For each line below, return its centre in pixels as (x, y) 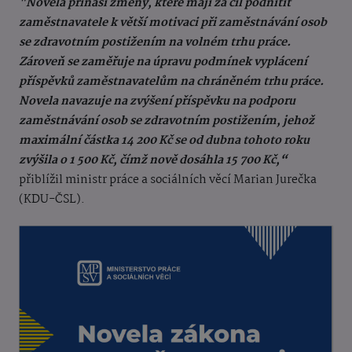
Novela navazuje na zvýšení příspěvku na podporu (157, 102)
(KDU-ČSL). (52, 200)
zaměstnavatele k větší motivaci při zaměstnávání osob (173, 23)
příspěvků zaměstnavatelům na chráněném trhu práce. (171, 82)
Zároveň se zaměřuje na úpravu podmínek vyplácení (163, 62)
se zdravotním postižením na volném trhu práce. (155, 43)
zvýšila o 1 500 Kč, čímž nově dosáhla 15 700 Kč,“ (153, 161)
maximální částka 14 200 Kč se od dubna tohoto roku (164, 141)
